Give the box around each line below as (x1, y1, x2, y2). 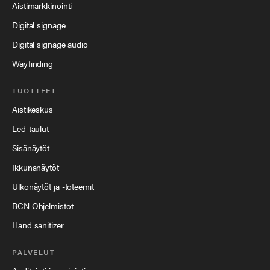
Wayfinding (12, 57, 53, 70)
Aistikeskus (12, 103, 53, 116)
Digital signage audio (12, 38, 88, 51)
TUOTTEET (12, 85, 56, 96)
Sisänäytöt (12, 142, 49, 154)
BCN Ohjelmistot (12, 199, 74, 212)
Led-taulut (12, 122, 49, 135)
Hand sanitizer (12, 219, 64, 231)
